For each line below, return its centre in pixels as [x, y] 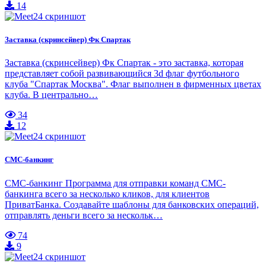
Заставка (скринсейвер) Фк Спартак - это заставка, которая [124, 63]
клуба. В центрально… [51, 95]
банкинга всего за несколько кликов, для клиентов [107, 194]
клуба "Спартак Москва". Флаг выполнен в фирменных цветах [133, 84]
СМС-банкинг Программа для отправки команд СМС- [115, 183]
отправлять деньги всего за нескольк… [84, 215]
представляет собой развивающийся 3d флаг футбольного [122, 74]
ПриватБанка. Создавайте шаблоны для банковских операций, [132, 204]
